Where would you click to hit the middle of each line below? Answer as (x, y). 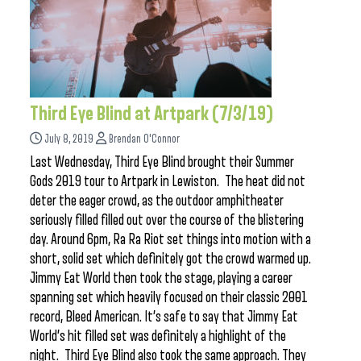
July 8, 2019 (69, 139)
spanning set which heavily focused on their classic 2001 (169, 297)
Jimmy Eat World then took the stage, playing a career (161, 278)
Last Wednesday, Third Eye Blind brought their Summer (162, 162)
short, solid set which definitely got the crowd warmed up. (170, 259)
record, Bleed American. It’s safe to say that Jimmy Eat (164, 317)
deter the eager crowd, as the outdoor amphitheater (157, 201)
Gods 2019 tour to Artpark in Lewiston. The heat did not (168, 181)
